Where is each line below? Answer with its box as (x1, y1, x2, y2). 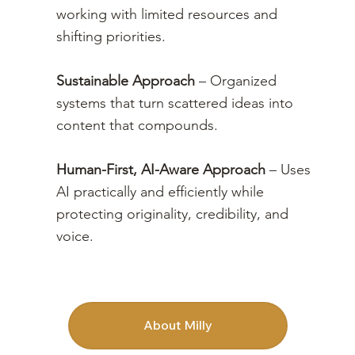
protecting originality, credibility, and (56, 204, 289, 223)
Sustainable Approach (56, 71, 196, 90)
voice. (56, 227, 94, 245)
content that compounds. (56, 116, 219, 134)
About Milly (143, 317, 212, 334)
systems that (56, 94, 139, 112)
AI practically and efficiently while (56, 182, 265, 200)
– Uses (265, 160, 311, 178)
